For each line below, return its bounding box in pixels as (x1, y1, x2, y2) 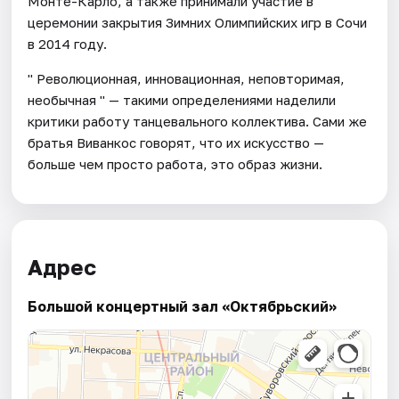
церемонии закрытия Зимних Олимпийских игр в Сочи (28, 13, 368, 30)
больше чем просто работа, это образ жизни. (28, 155, 323, 172)
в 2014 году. (28, 35, 108, 52)
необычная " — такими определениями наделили (28, 91, 337, 108)
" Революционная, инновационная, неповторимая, (28, 69, 346, 86)
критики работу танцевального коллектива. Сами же (28, 112, 368, 129)
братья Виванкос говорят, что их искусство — (28, 134, 325, 151)
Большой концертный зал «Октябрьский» (28, 297, 338, 315)
